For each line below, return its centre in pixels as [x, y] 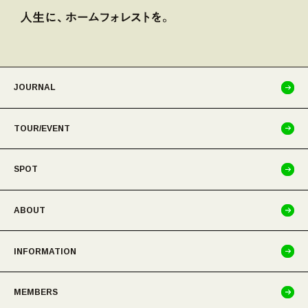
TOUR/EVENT [42, 128]
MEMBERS [36, 293]
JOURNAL [35, 88]
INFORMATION [45, 251]
